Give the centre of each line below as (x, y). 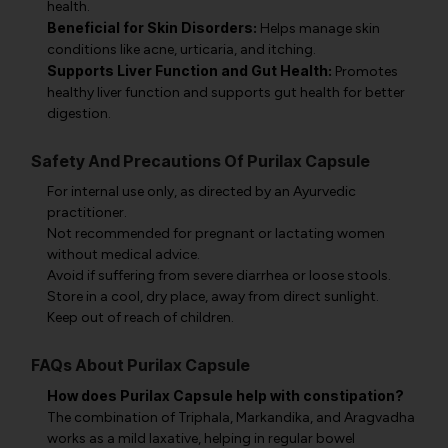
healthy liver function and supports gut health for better (226, 92)
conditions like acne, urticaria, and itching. (181, 49)
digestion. (79, 113)
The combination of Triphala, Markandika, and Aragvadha (231, 417)
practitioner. (87, 212)
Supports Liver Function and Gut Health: (189, 70)
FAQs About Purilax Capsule (140, 365)
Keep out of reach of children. (140, 317)
